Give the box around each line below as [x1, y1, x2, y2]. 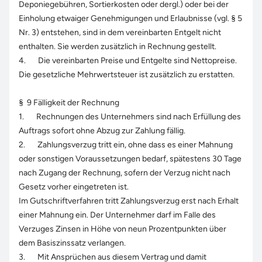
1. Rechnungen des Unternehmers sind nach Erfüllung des [19, 112, 241, 122]
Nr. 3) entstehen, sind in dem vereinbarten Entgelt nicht [19, 27, 221, 37]
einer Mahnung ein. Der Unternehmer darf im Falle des [19, 210, 216, 220]
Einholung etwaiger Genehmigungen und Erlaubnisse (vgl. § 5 [19, 13, 242, 23]
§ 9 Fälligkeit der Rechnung [19, 98, 119, 108]
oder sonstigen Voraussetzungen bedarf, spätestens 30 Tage [19, 154, 242, 164]
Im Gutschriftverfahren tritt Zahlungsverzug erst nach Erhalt [19, 196, 239, 206]
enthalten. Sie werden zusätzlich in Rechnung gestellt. [19, 42, 216, 51]
